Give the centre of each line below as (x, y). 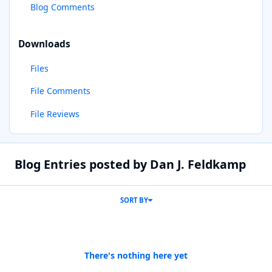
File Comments (60, 91)
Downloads (44, 44)
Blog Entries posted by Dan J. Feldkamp (130, 165)
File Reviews (55, 114)
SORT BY (134, 200)
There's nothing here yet (136, 255)
